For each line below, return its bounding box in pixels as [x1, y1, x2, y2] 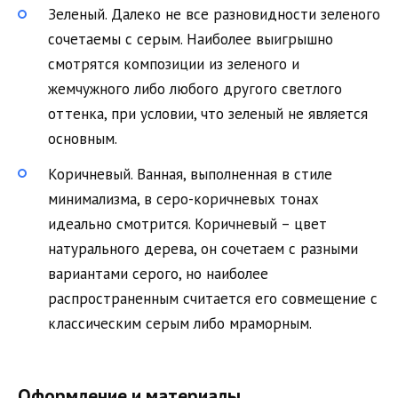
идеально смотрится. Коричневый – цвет [48, 213, 327, 234]
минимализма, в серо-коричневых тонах [48, 188, 319, 209]
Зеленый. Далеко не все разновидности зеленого [48, 4, 380, 25]
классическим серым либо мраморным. [48, 313, 312, 333]
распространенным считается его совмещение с [48, 288, 378, 308]
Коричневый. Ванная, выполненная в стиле [48, 163, 332, 184]
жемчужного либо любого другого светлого [48, 79, 342, 99]
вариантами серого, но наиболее [48, 263, 268, 283]
